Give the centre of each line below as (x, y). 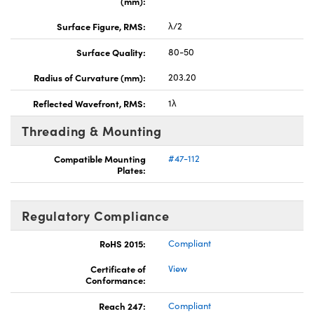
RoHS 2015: (123, 243)
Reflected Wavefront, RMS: (89, 103)
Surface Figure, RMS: (101, 26)
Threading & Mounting (92, 130)
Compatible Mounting (100, 158)
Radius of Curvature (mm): (90, 77)
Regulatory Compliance (96, 215)
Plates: (131, 169)
